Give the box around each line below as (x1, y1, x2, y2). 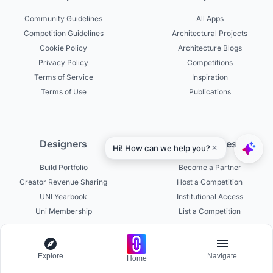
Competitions (186, 57, 233, 67)
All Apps (196, 13, 224, 23)
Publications (188, 87, 231, 96)
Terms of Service (34, 72, 93, 82)
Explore (38, 252, 64, 260)
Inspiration (191, 72, 228, 82)
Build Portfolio (39, 162, 88, 172)
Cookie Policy (40, 43, 87, 52)
